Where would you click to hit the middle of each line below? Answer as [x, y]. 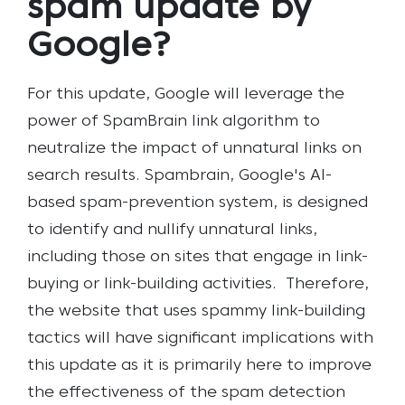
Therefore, [327, 284]
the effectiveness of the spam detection [186, 392]
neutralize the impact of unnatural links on [194, 148]
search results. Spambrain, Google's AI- [179, 175]
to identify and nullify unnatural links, [172, 230]
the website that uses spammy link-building [196, 311]
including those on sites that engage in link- [198, 257]
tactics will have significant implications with [200, 338]
